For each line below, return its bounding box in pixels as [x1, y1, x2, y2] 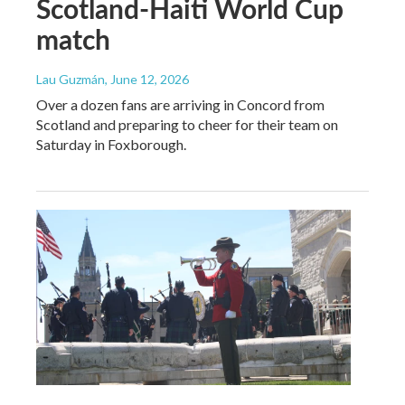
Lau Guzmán [36, 71, 105, 88]
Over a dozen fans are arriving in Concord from [36, 96, 325, 114]
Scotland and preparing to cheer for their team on [36, 116, 338, 134]
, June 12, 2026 [105, 71, 189, 88]
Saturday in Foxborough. [36, 136, 186, 154]
